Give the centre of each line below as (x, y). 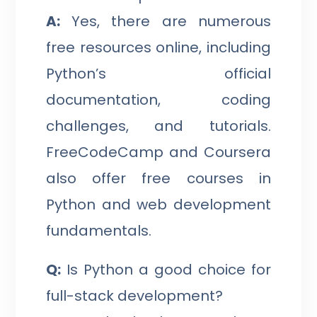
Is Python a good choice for (166, 269)
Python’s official (158, 73)
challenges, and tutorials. (158, 126)
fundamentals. (99, 230)
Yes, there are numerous (166, 21)
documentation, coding (158, 99)
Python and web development (158, 204)
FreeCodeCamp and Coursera (158, 152)
